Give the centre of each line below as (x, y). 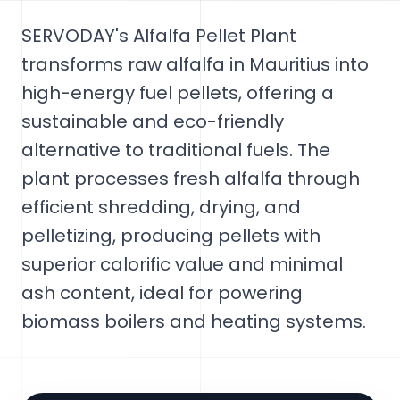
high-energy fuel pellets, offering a (178, 93)
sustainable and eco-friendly (153, 121)
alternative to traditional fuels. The (176, 150)
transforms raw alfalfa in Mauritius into (195, 64)
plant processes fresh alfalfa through (191, 179)
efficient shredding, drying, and (161, 207)
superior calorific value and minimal (182, 264)
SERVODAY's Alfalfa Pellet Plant (159, 36)
